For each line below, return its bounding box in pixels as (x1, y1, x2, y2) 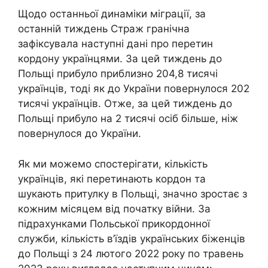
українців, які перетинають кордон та (18, 172, 206, 185)
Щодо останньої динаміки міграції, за (18, 8, 206, 20)
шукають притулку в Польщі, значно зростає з (18, 187, 247, 200)
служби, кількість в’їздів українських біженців (18, 232, 245, 245)
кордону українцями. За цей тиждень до (18, 53, 222, 65)
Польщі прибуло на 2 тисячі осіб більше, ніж (18, 112, 238, 124)
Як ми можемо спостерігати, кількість (18, 157, 208, 170)
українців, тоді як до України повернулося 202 (18, 83, 249, 95)
